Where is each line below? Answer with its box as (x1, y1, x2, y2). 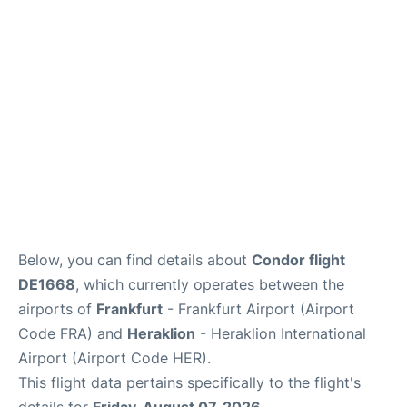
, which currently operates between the (75, 274, 344, 293)
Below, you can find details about (18, 250, 252, 269)
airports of (18, 299, 96, 318)
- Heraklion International (195, 323, 366, 342)
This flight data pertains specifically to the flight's (18, 372, 361, 392)
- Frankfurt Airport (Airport (163, 299, 354, 318)
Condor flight (252, 250, 345, 269)
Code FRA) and (18, 323, 127, 342)
